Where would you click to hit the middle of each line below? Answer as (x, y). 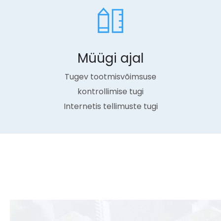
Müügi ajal (110, 58)
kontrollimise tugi (110, 92)
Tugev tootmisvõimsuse (110, 77)
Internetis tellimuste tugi (110, 106)
